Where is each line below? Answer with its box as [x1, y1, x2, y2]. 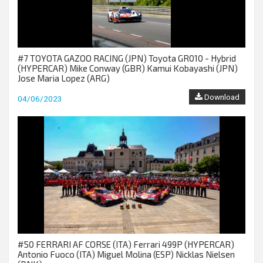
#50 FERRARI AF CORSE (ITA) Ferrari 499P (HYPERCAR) [18, 239, 234, 249]
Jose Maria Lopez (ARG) [18, 73, 110, 83]
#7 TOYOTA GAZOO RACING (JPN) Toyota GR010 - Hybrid [18, 53, 236, 63]
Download [203, 92, 240, 102]
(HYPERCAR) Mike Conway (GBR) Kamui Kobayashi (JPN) [18, 63, 238, 73]
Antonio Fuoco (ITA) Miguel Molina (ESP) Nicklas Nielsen [18, 249, 235, 259]
